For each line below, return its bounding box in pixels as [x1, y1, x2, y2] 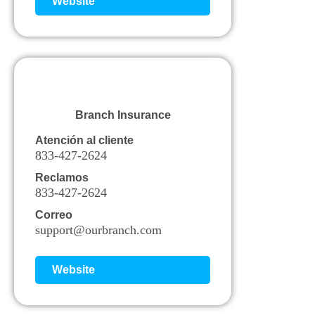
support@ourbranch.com [35, 222, 162, 237]
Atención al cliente [35, 134, 134, 146]
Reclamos [35, 171, 89, 184]
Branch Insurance [75, 108, 171, 121]
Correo [35, 208, 72, 221]
